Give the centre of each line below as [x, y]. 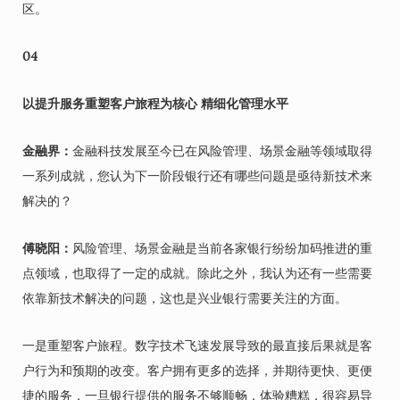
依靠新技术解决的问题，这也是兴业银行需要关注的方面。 [185, 298]
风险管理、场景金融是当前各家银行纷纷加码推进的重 [222, 248]
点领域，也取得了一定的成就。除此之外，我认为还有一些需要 [197, 273]
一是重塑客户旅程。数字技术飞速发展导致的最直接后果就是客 [197, 346]
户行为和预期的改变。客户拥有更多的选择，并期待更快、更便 [197, 371]
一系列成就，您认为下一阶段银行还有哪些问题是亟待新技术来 [197, 176]
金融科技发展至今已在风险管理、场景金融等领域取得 [222, 151]
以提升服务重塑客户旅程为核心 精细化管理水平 [155, 104]
